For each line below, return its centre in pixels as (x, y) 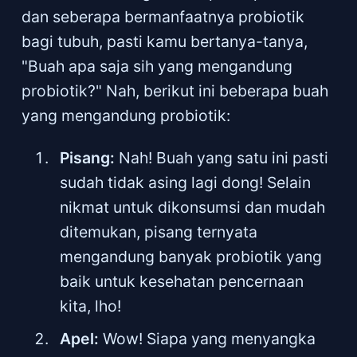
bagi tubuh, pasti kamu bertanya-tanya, (164, 42)
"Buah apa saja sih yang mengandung (157, 67)
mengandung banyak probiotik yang (191, 256)
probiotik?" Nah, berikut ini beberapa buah (175, 91)
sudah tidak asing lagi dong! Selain (186, 182)
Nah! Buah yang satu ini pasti (222, 157)
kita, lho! (91, 306)
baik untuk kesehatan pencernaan (182, 281)
